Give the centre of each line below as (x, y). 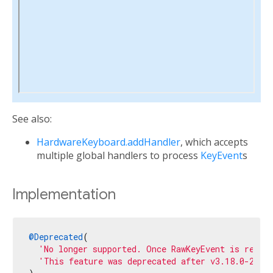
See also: (32, 119)
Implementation (64, 195)
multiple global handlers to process (119, 156)
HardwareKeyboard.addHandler (108, 142)
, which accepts (214, 142)
